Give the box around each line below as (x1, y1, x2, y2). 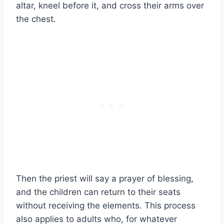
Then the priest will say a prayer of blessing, (16, 173, 193, 184)
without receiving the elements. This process (16, 200, 195, 211)
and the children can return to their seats (16, 187, 180, 197)
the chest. (16, 14, 56, 24)
